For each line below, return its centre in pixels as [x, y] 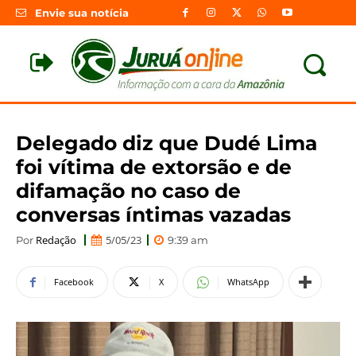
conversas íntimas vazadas [153, 214]
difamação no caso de [128, 190]
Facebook [74, 282]
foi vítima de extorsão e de [154, 166]
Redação [56, 240]
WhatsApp [248, 282]
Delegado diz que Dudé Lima [166, 143]
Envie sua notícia [82, 13]
